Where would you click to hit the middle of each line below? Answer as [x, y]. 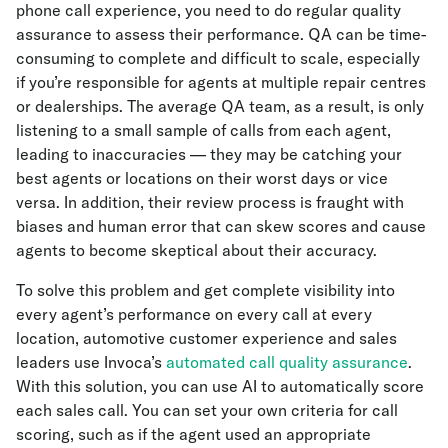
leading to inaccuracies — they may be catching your [209, 154]
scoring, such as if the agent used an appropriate [193, 434]
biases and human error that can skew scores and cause [221, 226]
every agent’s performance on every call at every [194, 314]
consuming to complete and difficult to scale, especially [218, 58]
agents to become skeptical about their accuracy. [196, 250]
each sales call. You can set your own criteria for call [207, 410]
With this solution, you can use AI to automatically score [220, 386]
